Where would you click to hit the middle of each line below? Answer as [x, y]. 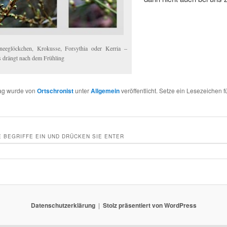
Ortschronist [55, 90]
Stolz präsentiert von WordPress [149, 205]
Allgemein [105, 90]
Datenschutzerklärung [63, 205]
